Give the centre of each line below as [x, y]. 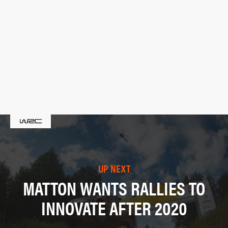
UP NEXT [114, 168]
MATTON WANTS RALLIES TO [114, 188]
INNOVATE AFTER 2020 [114, 207]
